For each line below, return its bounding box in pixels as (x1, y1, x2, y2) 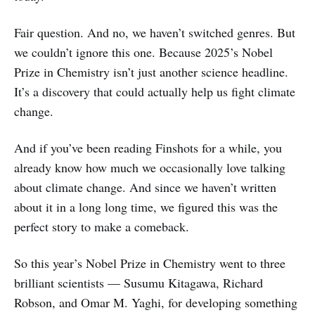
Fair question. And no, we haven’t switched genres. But (14, 24, 295, 41)
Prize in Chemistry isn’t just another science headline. (14, 63, 288, 81)
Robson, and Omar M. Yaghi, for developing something (14, 294, 297, 311)
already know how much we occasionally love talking (14, 159, 285, 176)
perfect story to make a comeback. (14, 218, 189, 236)
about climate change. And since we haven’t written (14, 179, 276, 196)
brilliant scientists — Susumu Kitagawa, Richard (14, 274, 263, 292)
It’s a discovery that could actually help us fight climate (14, 83, 295, 101)
